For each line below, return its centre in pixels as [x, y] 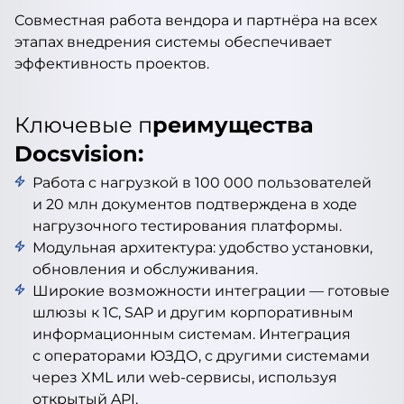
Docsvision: [79, 154]
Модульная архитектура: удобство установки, [202, 248]
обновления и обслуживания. [145, 269]
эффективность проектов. [112, 64]
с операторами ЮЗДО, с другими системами [201, 356]
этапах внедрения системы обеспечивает [173, 42]
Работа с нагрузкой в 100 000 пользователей [202, 183]
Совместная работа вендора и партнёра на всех [196, 20]
